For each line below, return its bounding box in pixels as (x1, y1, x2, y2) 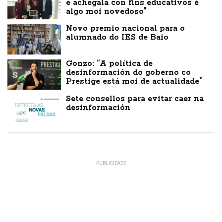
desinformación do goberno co (66, 67, 191, 78)
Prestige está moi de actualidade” (66, 76, 203, 87)
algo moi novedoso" (66, 6, 147, 17)
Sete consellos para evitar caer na (66, 94, 204, 105)
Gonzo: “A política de (66, 58, 153, 69)
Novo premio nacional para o (66, 23, 185, 34)
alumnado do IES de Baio (66, 32, 169, 43)
